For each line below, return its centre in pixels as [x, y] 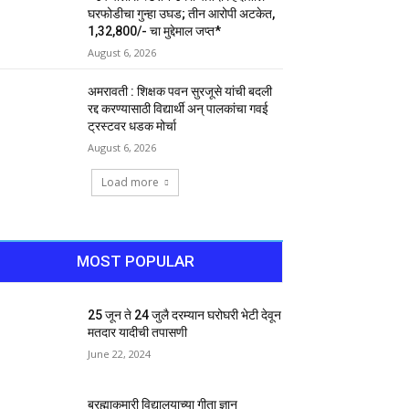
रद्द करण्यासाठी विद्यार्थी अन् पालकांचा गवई [178, 109]
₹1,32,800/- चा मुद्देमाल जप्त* [155, 31]
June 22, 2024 [120, 354]
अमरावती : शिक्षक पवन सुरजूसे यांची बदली [180, 92]
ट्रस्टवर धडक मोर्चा [132, 126]
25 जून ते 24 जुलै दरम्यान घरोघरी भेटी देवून [185, 315]
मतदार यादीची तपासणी [138, 333]
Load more [130, 183]
